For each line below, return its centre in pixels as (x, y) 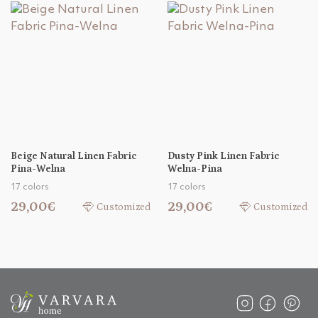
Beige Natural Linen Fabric (74, 157)
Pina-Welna (38, 169)
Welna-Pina (195, 169)
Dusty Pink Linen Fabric (224, 157)
